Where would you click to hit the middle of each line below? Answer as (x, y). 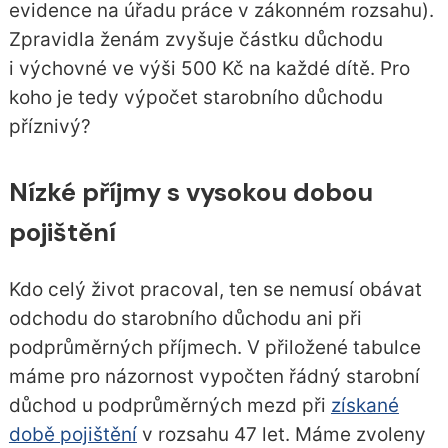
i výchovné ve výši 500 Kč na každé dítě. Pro (209, 69)
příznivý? (49, 127)
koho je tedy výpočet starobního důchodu (195, 98)
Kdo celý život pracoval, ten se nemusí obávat (215, 289)
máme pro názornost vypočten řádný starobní (214, 376)
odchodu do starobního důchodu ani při (185, 318)
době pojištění (72, 434)
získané (364, 405)
